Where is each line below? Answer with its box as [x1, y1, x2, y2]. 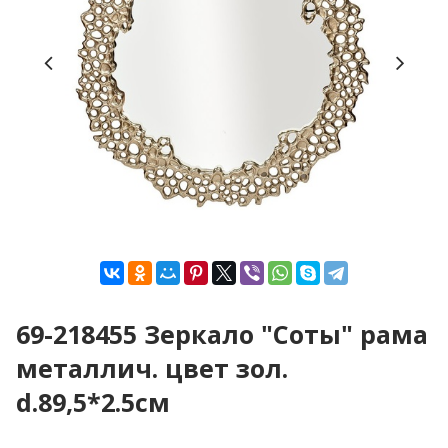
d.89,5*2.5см [16, 385, 170, 419]
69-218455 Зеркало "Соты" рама [16, 317, 428, 351]
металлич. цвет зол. [16, 351, 288, 385]
